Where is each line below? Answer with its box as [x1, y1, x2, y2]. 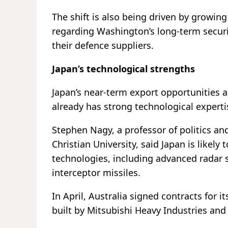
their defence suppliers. [52, 39, 154, 52]
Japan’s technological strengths [52, 63, 195, 75]
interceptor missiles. [52, 166, 140, 179]
